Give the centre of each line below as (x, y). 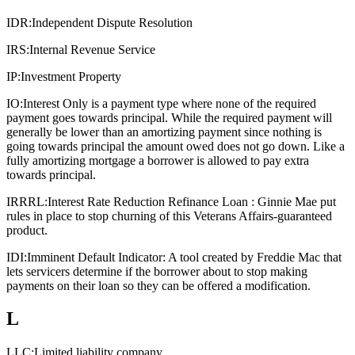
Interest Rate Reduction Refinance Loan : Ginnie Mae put (192, 201)
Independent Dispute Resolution (112, 22)
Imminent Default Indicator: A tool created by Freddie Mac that (184, 257)
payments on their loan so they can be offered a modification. (158, 285)
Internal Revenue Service (92, 49)
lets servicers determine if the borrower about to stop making (157, 271)
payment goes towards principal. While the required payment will (169, 117)
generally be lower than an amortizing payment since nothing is (164, 132)
